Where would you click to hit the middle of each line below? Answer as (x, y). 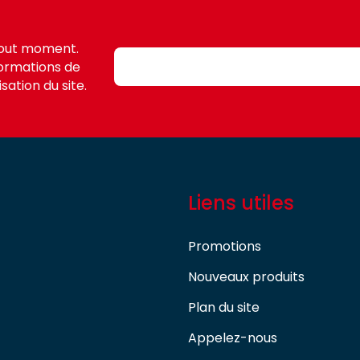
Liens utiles (241, 203)
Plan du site (224, 308)
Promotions (225, 247)
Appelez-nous (233, 338)
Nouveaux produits (246, 277)
